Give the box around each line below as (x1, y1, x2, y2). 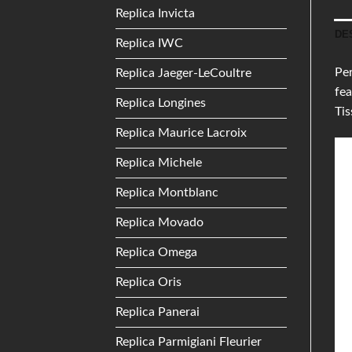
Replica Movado (115, 215, 203, 229)
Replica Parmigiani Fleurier (115, 335, 262, 348)
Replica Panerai (115, 305, 200, 318)
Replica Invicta (115, 6, 195, 20)
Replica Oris (115, 275, 181, 288)
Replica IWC (115, 36, 183, 49)
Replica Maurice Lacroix (115, 126, 247, 139)
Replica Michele (115, 156, 202, 169)
